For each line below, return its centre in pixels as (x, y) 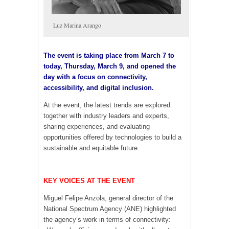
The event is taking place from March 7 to (109, 55)
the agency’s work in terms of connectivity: (107, 219)
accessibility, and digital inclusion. (99, 87)
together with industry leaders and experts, (106, 116)
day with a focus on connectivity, (95, 77)
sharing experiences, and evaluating (97, 126)
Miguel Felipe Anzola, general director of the (108, 198)
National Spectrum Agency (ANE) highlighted (110, 209)
